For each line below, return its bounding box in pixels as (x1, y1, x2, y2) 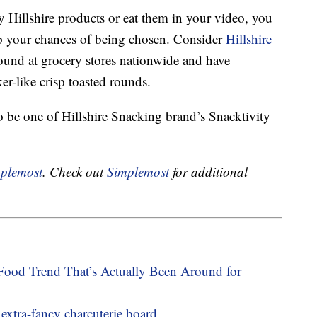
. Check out (42, 163, 107, 181)
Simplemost (107, 163, 169, 181)
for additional (169, 163, 248, 181)
